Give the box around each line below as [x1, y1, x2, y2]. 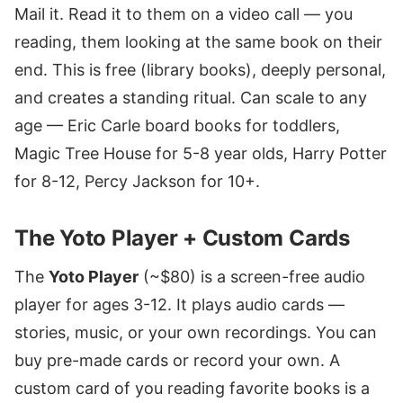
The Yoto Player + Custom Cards [14, 225, 350, 252]
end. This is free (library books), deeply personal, [14, 60, 386, 80]
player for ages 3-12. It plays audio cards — [14, 295, 345, 315]
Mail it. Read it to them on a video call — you [14, 4, 353, 24]
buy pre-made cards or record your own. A [14, 351, 340, 371]
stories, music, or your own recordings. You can [14, 323, 377, 343]
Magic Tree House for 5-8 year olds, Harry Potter [14, 144, 387, 164]
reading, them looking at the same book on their [14, 32, 382, 52]
